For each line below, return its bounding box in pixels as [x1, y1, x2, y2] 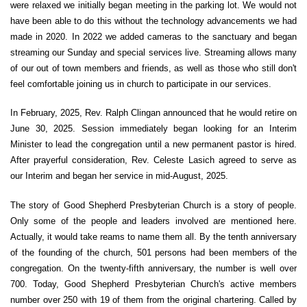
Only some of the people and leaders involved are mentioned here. [10, 215, 297, 226]
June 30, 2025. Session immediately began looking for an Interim [10, 123, 297, 134]
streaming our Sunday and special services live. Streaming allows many [10, 47, 297, 58]
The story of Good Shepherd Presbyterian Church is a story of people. [10, 199, 297, 210]
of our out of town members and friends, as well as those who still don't [10, 62, 297, 73]
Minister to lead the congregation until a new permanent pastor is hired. [10, 139, 297, 150]
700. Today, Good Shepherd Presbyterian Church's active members [10, 278, 297, 289]
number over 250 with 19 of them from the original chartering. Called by [10, 294, 297, 305]
